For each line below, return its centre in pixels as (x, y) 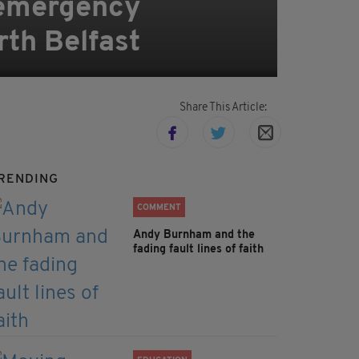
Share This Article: (223, 108)
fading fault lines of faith (198, 250)
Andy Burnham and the (194, 236)
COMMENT (159, 208)
